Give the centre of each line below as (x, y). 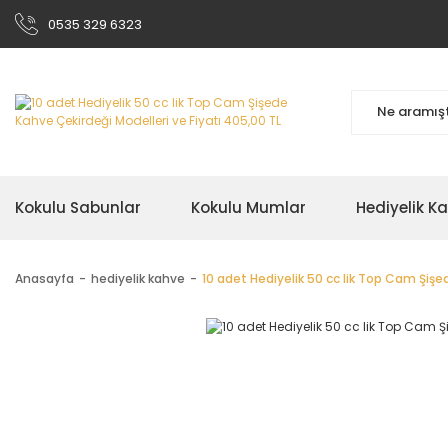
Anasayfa (44, 278)
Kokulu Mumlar (248, 207)
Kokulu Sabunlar (78, 207)
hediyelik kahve (138, 278)
